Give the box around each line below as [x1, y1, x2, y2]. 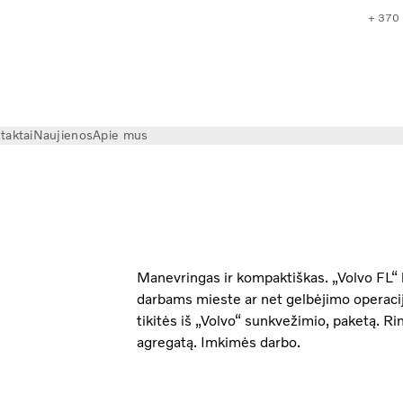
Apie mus [93, 128, 148, 143]
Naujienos [32, 128, 94, 143]
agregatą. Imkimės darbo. [137, 334, 300, 351]
